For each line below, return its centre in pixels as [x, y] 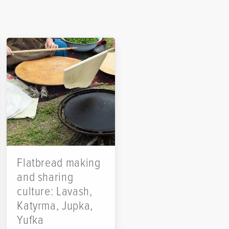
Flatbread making [59, 163]
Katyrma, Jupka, [55, 206]
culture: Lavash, [55, 192]
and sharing [45, 177]
